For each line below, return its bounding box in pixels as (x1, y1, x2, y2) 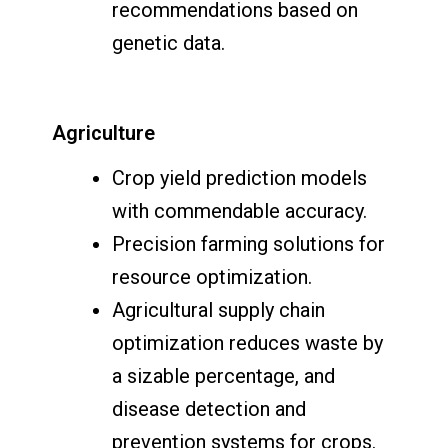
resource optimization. (112, 265, 313, 290)
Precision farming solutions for (112, 232, 386, 257)
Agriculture (52, 121, 156, 146)
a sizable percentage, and (112, 364, 336, 389)
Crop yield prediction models (112, 166, 368, 191)
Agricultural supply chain (112, 298, 326, 323)
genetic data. (112, 31, 226, 56)
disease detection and (112, 397, 307, 422)
